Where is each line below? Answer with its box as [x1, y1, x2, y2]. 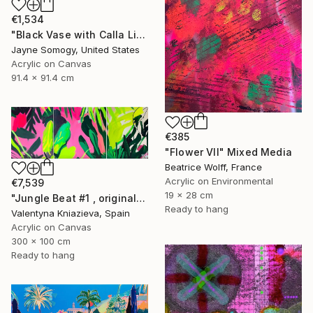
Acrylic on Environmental [165, 175, 273, 187]
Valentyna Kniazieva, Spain [11, 207, 130, 219]
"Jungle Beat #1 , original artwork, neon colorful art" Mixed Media [136, 191, 146, 204]
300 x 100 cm [11, 235, 71, 247]
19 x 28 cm [165, 189, 213, 201]
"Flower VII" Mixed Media [165, 146, 292, 159]
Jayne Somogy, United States [11, 43, 140, 55]
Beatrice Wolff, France [165, 161, 262, 173]
